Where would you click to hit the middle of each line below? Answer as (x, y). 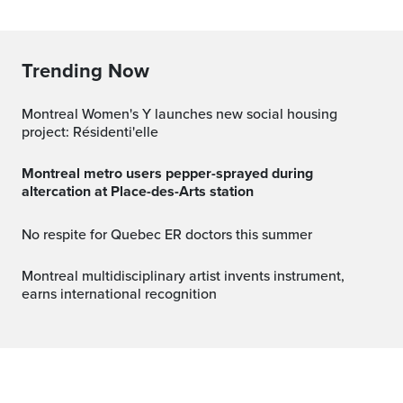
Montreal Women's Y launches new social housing (27, 115)
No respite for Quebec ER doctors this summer (172, 235)
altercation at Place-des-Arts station (138, 192)
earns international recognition (119, 295)
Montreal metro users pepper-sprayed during (28, 174)
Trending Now (85, 72)
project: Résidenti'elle (90, 133)
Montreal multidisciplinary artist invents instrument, (27, 277)
